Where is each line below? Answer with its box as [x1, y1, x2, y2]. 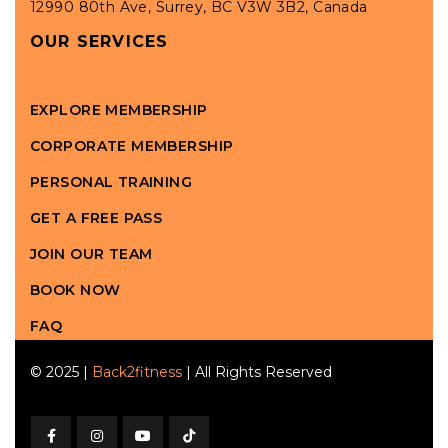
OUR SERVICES [30, 31, 169, 51]
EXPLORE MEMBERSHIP [30, 100, 208, 119]
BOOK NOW [30, 280, 121, 299]
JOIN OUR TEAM [30, 244, 153, 263]
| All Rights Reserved [182, 362, 332, 381]
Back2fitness [92, 362, 182, 381]
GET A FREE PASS [30, 208, 163, 227]
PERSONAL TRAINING [30, 172, 193, 191]
